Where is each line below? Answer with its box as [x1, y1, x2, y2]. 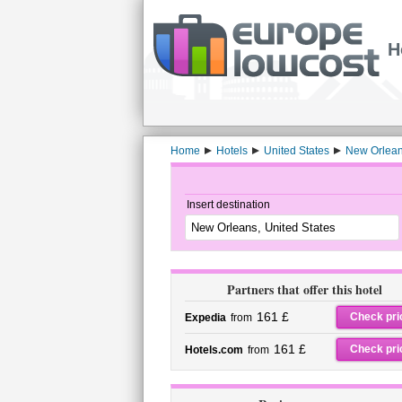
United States [263, 144, 329, 157]
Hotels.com [184, 344, 243, 356]
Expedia [184, 311, 226, 324]
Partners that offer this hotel [227, 280, 382, 299]
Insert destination [186, 198, 270, 211]
